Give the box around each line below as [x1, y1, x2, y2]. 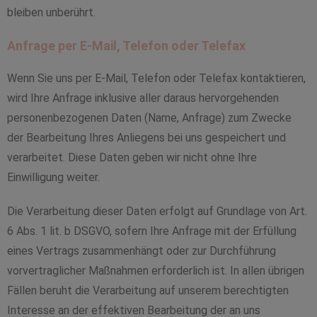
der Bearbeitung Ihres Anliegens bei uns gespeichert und [7, 131, 286, 144]
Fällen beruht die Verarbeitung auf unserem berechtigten [7, 284, 289, 297]
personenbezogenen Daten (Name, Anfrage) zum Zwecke [7, 111, 292, 125]
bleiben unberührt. [7, 6, 96, 19]
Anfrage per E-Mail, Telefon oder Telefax [7, 38, 246, 53]
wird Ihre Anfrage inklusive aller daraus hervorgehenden [7, 91, 279, 105]
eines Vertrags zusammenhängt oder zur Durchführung [7, 244, 276, 258]
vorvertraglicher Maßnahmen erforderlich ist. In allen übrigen [7, 264, 304, 277]
